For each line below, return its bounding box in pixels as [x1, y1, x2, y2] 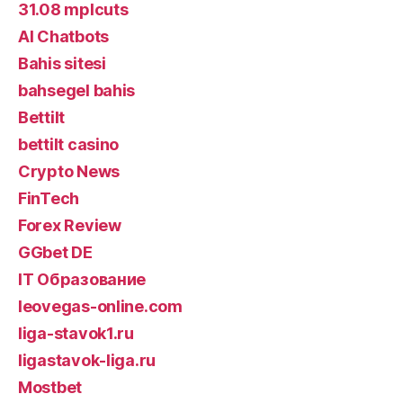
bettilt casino [18, 135, 120, 154]
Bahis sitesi [18, 54, 106, 73]
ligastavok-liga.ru [18, 351, 157, 370]
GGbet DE [18, 243, 93, 262]
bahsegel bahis [18, 81, 136, 100]
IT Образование [18, 270, 147, 289]
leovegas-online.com [18, 297, 183, 316]
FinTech [18, 189, 80, 208]
